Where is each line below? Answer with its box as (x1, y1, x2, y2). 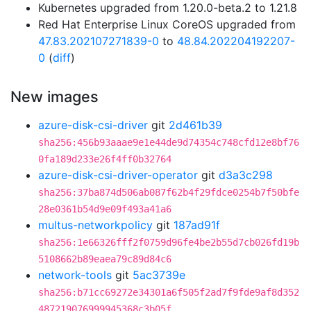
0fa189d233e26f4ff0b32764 (38, 153, 171, 165)
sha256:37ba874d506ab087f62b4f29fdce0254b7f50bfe (38, 187, 299, 198)
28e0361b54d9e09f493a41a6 (38, 203, 171, 215)
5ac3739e (133, 268, 185, 282)
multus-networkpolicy (38, 218, 153, 232)
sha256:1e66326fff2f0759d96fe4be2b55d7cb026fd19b (38, 237, 299, 248)
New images (10, 87, 99, 106)
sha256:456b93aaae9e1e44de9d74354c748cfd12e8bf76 (38, 137, 299, 148)
